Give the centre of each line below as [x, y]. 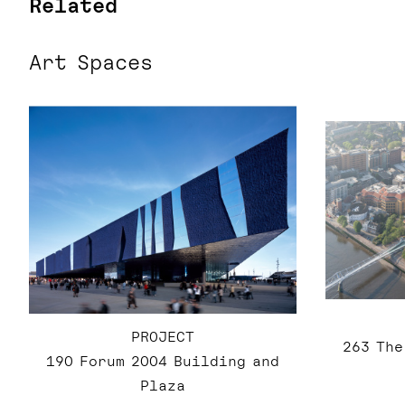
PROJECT [163, 338]
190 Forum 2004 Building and [163, 362]
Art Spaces [91, 63]
